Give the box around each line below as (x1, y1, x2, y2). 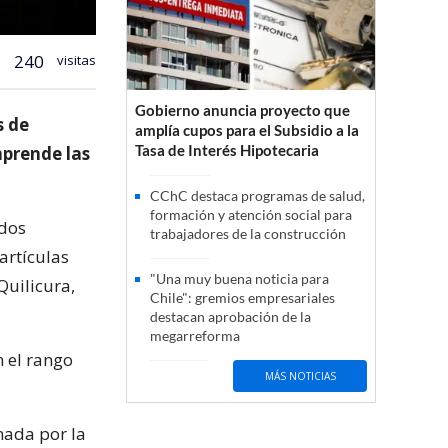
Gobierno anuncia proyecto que (135, 101, 350, 120)
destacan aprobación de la (150, 308, 311, 326)
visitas (54, 50, 96, 69)
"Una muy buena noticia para (150, 270, 329, 288)
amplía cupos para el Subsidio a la (135, 121, 359, 140)
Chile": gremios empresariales (150, 289, 335, 307)
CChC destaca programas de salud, (150, 187, 365, 205)
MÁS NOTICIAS (264, 368, 336, 383)
